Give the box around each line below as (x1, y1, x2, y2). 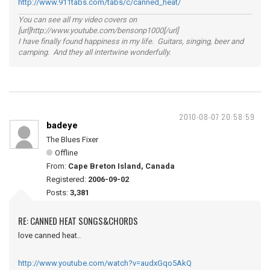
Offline (55, 148, 78, 157)
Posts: (46, 188, 70, 197)
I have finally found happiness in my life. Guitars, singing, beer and (18, 37, 243, 46)
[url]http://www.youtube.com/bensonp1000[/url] (18, 26, 178, 35)
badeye (46, 120, 78, 131)
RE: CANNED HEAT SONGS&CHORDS (18, 214, 138, 227)
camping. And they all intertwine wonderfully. (18, 48, 171, 57)
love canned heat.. (18, 231, 81, 240)
